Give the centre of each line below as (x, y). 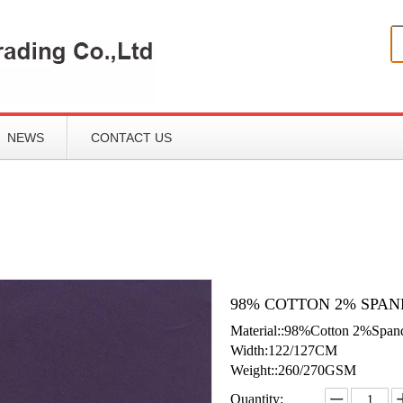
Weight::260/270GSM (293, 370)
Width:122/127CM (284, 350)
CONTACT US (131, 138)
